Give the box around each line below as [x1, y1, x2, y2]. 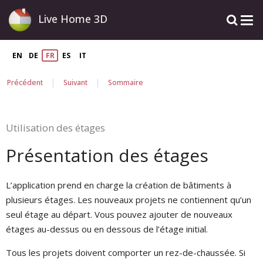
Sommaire [108, 77, 143, 87]
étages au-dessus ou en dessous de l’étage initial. [6, 223, 208, 235]
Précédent [7, 77, 43, 87]
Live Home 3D [38, 12, 107, 26]
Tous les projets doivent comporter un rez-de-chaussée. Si [6, 247, 245, 259]
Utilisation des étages [6, 121, 105, 135]
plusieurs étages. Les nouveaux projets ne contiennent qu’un [6, 194, 251, 206]
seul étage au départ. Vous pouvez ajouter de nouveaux [6, 208, 232, 221]
